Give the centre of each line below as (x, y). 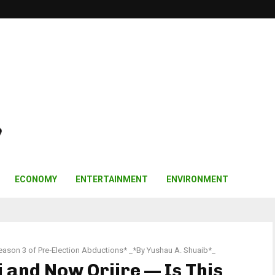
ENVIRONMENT (197, 179)
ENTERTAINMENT (112, 179)
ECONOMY (36, 179)
